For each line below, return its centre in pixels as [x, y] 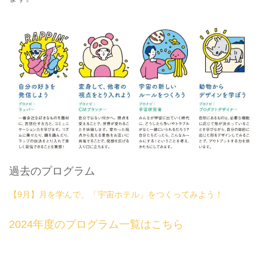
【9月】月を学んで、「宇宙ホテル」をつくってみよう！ [116, 194]
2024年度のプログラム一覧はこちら [96, 224]
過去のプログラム [52, 171]
